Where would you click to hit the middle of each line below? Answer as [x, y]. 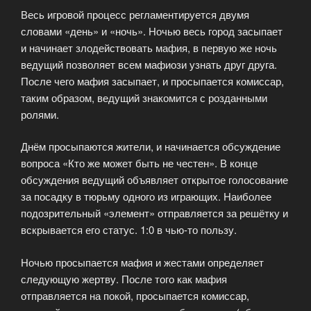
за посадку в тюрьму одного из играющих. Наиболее [146, 196]
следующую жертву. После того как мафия [124, 278]
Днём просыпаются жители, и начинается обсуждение [151, 146]
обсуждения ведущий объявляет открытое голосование [154, 180]
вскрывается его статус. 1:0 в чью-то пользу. [129, 230]
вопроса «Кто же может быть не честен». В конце [139, 163]
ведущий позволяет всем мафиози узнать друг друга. [149, 64]
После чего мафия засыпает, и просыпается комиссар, [152, 81]
